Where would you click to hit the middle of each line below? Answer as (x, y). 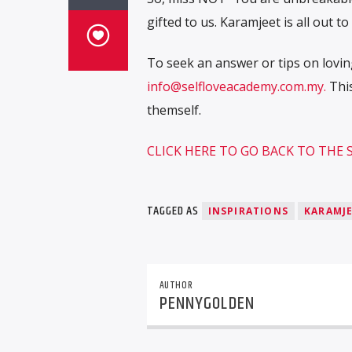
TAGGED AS (174, 211)
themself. (174, 110)
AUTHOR (176, 285)
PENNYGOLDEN (207, 303)
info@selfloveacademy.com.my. (236, 86)
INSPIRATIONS (248, 211)
